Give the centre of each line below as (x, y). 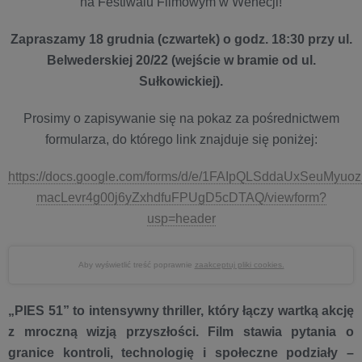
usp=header (181, 219)
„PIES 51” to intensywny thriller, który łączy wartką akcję (181, 311)
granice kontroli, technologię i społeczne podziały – (181, 353)
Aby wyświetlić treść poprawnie (136, 265)
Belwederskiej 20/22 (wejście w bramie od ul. (181, 61)
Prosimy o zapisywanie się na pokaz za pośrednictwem (181, 119)
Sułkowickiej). (181, 82)
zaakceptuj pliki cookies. (239, 265)
